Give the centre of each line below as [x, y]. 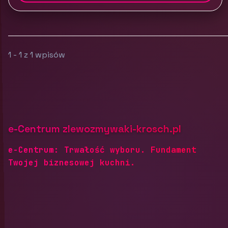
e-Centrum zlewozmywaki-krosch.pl [95, 129]
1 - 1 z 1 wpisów [37, 55]
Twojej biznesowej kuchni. [72, 163]
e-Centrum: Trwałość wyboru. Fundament [102, 150]
